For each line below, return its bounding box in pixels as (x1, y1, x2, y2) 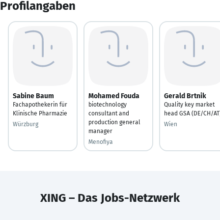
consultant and (88, 110, 129, 117)
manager (88, 127, 112, 135)
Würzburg (13, 120, 38, 128)
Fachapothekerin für (13, 101, 67, 108)
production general (88, 118, 140, 126)
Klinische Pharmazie (13, 110, 67, 117)
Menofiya (88, 138, 113, 145)
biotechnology (88, 101, 127, 108)
